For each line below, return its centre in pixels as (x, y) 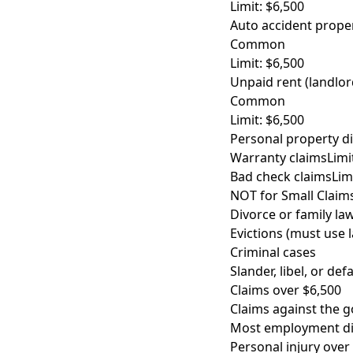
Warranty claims (279, 158)
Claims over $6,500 (286, 290)
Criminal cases (273, 252)
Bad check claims (281, 176)
